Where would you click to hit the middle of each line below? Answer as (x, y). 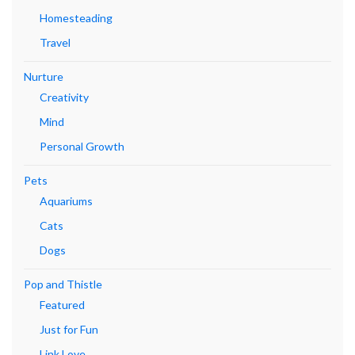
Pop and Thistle (63, 284)
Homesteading (76, 18)
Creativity (64, 97)
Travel (55, 43)
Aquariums (66, 201)
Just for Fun (69, 330)
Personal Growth (82, 147)
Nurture (44, 77)
